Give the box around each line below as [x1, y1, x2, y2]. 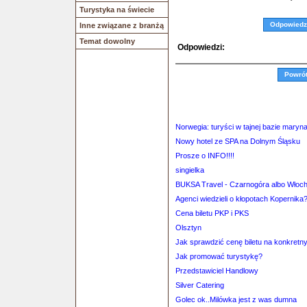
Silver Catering [175, 281, 224, 289]
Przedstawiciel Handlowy [175, 267, 258, 275]
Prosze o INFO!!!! [175, 151, 234, 160]
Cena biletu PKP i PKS [175, 209, 249, 217]
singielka [175, 166, 204, 174]
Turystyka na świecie [79, 5, 154, 14]
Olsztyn [175, 223, 201, 232]
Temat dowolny [79, 37, 135, 45]
